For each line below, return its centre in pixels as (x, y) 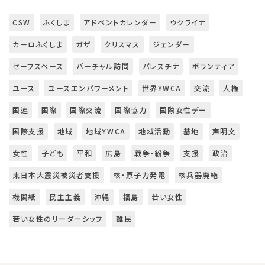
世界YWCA (161, 88)
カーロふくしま (38, 44)
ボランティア (214, 66)
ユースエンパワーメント (89, 88)
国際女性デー (183, 109)
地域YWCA (106, 131)
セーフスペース (38, 66)
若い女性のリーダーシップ (58, 218)
